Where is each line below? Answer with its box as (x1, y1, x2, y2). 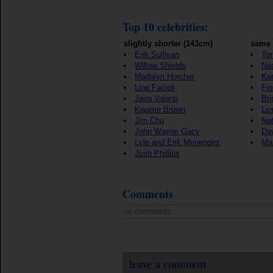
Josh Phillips (135, 149, 180, 158)
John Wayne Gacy (135, 127, 200, 136)
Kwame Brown (135, 105, 185, 114)
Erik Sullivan (135, 50, 179, 59)
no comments (124, 207, 172, 216)
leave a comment (129, 256, 207, 272)
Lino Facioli (135, 83, 175, 92)
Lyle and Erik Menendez (135, 138, 220, 147)
